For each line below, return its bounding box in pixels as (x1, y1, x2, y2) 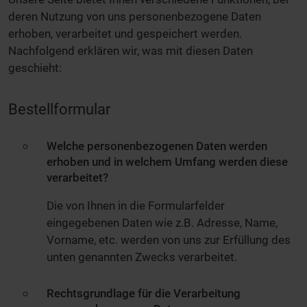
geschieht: (8, 61, 62, 75)
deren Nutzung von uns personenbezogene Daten (8, 10, 261, 24)
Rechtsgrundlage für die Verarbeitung (47, 286, 241, 300)
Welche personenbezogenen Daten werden (47, 139, 267, 153)
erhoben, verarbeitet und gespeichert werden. (8, 27, 242, 41)
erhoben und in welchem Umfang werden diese (47, 155, 288, 169)
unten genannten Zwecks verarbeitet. (47, 250, 237, 265)
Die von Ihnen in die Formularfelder (47, 199, 225, 213)
